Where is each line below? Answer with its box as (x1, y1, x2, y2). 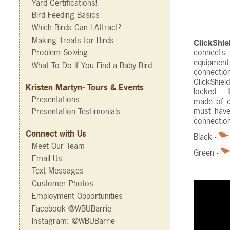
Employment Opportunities (32, 190, 123, 202)
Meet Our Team (32, 140, 85, 151)
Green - (194, 146, 221, 158)
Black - (194, 130, 219, 142)
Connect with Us (26, 128, 86, 140)
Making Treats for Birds (32, 34, 114, 46)
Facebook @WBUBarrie (32, 202, 111, 214)
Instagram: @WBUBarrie (32, 215, 115, 226)
